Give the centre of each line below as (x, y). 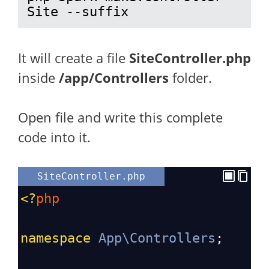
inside (38, 77)
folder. (190, 77)
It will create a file (74, 58)
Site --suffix (78, 12)
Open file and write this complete (120, 117)
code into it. (54, 137)
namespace (56, 238)
